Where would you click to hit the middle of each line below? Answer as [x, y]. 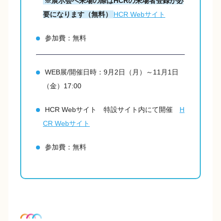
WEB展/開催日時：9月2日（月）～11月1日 [112, 72]
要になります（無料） [77, 15]
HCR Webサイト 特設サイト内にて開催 [112, 110]
